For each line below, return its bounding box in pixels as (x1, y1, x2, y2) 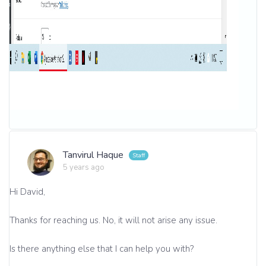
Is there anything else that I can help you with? (9, 242, 194, 255)
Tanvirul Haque (63, 148, 126, 161)
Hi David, (9, 185, 45, 198)
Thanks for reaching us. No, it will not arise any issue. (9, 214, 217, 226)
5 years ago (63, 162, 104, 173)
